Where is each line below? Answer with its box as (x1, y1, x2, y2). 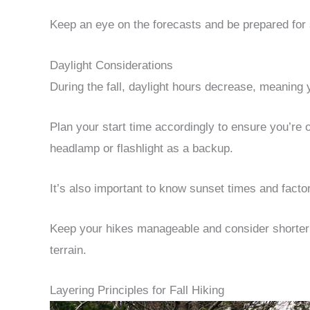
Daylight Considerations (50, 58, 173, 72)
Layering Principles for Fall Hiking (50, 284, 224, 298)
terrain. (50, 244, 86, 257)
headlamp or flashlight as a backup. (50, 141, 233, 155)
